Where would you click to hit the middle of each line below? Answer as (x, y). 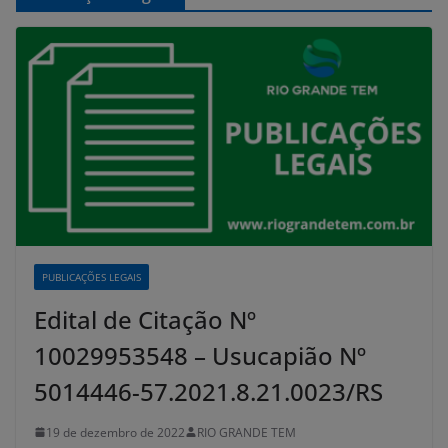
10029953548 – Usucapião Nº (200, 355)
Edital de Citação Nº (145, 319)
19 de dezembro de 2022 (115, 432)
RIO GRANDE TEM (246, 432)
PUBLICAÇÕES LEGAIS (91, 276)
